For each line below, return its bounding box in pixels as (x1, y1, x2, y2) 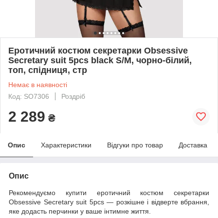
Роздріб (61, 92, 85, 100)
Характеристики (41, 141, 91, 149)
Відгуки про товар (107, 141, 163, 149)
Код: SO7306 (8, 92, 49, 100)
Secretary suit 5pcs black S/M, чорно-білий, (8, 55, 192, 65)
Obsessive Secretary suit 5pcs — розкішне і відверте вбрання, (9, 198, 209, 206)
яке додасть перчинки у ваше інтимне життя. (9, 207, 151, 215)
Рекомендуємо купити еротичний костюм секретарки (9, 188, 209, 197)
